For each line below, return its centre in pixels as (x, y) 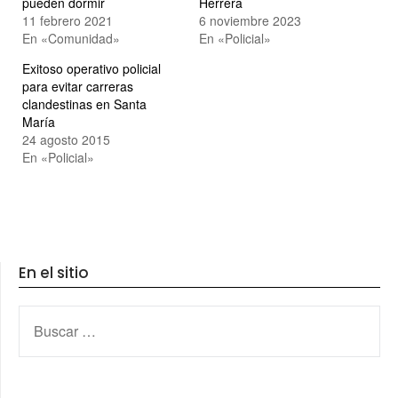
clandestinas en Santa (84, 103)
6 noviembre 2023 (250, 20)
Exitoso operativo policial (92, 68)
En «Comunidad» (71, 38)
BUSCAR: (48, 314)
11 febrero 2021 (68, 20)
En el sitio (54, 272)
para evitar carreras (78, 86)
